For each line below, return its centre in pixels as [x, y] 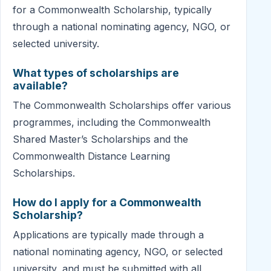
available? [40, 85]
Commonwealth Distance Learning [91, 156]
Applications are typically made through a [108, 234]
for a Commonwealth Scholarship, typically [112, 9]
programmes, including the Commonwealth [112, 122]
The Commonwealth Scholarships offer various [122, 105]
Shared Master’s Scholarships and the [100, 139]
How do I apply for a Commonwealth [107, 202]
